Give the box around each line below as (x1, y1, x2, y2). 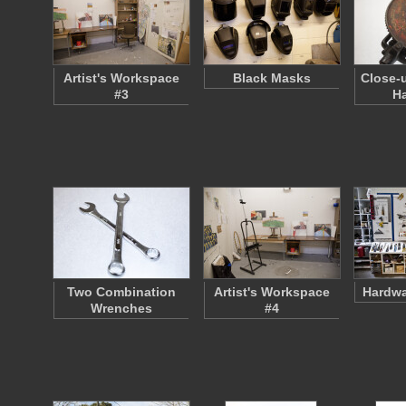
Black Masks (233, 71, 311, 85)
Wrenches (91, 301, 152, 315)
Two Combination (67, 285, 176, 299)
